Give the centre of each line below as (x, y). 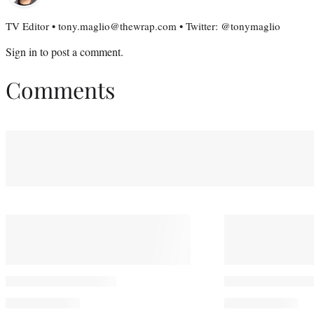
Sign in (21, 51)
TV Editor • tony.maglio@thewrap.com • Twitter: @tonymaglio (143, 26)
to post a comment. (80, 51)
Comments (60, 90)
